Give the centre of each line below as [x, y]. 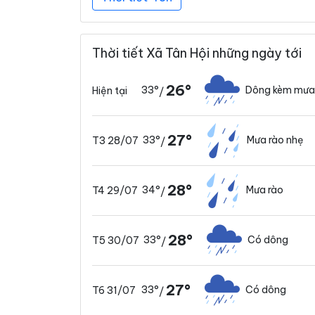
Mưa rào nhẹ [275, 140]
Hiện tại [110, 90]
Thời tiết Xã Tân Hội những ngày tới [197, 53]
